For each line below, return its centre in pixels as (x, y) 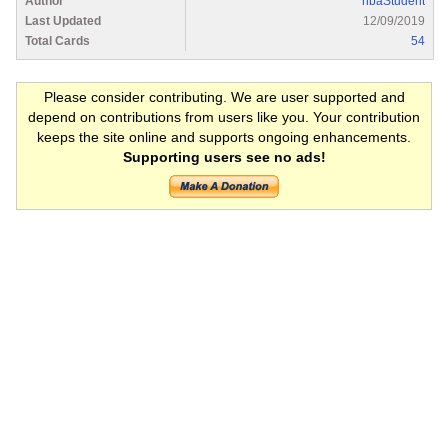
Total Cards (57, 40)
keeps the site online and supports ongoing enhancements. (224, 136)
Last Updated (63, 20)
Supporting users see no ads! (224, 156)
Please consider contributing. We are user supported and (224, 96)
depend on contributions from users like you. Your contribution (224, 116)
